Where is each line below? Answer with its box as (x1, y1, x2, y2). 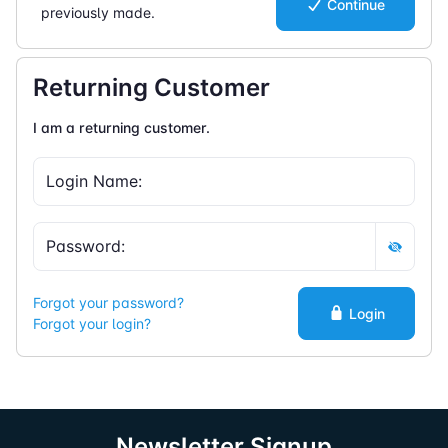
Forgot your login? (33, 315, 151, 333)
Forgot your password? (33, 294, 184, 312)
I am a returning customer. (33, 119, 210, 137)
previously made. (41, 4, 155, 22)
